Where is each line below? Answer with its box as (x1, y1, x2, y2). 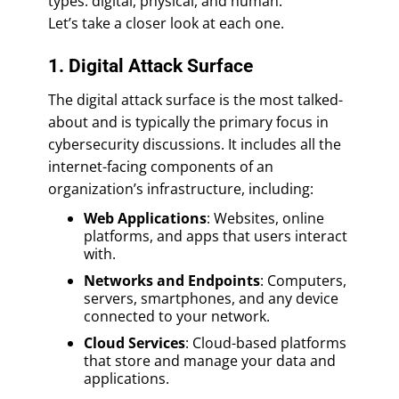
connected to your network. (84, 305, 270, 326)
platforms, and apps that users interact (84, 225, 347, 246)
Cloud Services (84, 332, 185, 353)
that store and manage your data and (84, 350, 336, 370)
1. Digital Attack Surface (48, 54, 253, 77)
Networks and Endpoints (84, 270, 260, 290)
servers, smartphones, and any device (84, 288, 338, 308)
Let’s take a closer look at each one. (48, 12, 284, 33)
